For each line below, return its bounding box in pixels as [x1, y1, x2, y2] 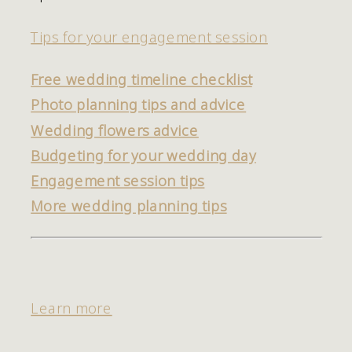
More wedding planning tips [31, 195, 227, 216]
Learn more [31, 298, 112, 319]
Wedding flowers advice [31, 119, 199, 140]
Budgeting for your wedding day [31, 145, 256, 165]
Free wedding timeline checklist [31, 68, 252, 90]
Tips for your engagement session [31, 26, 268, 46]
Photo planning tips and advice [31, 94, 247, 115]
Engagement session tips [31, 170, 205, 190]
